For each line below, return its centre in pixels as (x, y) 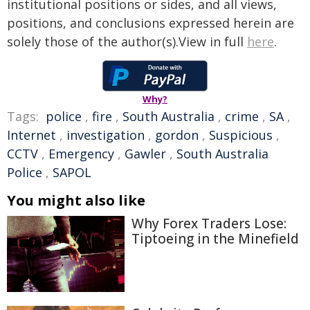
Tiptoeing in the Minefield (215, 238)
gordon (177, 135)
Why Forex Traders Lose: (209, 223)
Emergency (81, 153)
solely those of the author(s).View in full (127, 41)
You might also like (76, 200)
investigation (106, 135)
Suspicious (241, 135)
